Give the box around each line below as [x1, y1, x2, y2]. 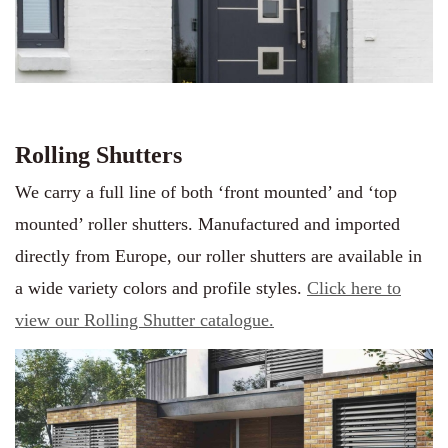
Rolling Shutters [15, 142, 182, 168]
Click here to [307, 278, 401, 298]
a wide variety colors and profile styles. [15, 278, 307, 298]
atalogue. [208, 310, 274, 330]
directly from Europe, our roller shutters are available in [15, 246, 422, 266]
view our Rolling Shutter [15, 310, 200, 330]
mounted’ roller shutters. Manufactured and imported [15, 214, 400, 234]
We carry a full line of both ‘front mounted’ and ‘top [15, 182, 397, 202]
